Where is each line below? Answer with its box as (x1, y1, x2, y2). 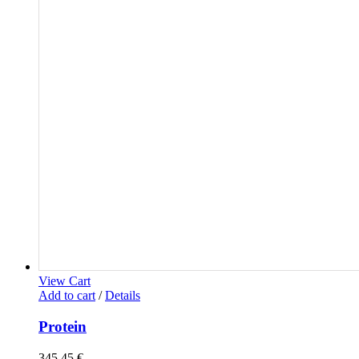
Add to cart (38, 288, 95, 303)
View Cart (38, 274, 91, 288)
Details (105, 288, 140, 303)
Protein (38, 318, 87, 336)
